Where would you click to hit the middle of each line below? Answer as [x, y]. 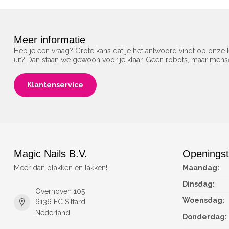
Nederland [53, 213]
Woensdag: [203, 200]
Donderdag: [205, 217]
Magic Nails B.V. [51, 154]
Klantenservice [55, 85]
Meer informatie [50, 40]
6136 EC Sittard [60, 202]
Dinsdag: [199, 184]
